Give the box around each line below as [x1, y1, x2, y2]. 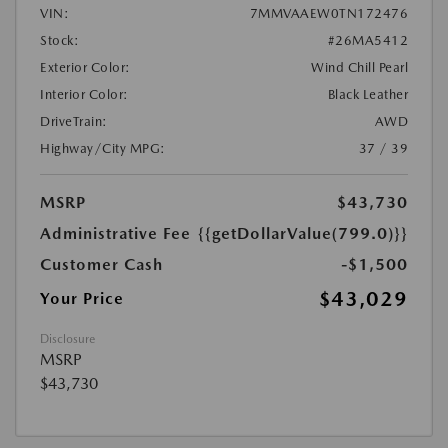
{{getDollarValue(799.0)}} [198, 224, 408, 244]
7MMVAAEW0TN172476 [249, 6, 408, 22]
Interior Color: [40, 87, 129, 103]
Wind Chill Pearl [311, 60, 408, 76]
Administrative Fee [40, 224, 191, 244]
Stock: [40, 33, 79, 49]
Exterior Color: [40, 60, 131, 76]
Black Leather [327, 87, 408, 103]
